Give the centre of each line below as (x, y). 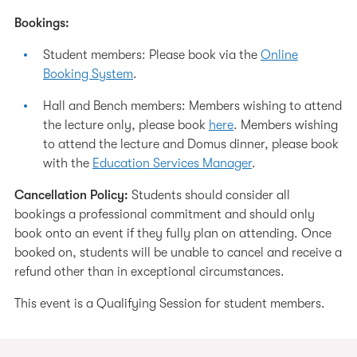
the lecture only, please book (126, 125)
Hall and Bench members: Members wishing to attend (192, 106)
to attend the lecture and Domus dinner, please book (191, 144)
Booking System (88, 74)
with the (68, 163)
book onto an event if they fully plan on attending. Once (173, 233)
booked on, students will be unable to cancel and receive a (178, 253)
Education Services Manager (172, 163)
